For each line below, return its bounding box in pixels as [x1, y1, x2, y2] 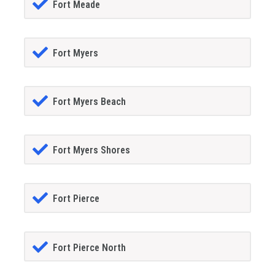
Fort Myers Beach [52, 96, 126, 108]
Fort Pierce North [52, 241, 126, 254]
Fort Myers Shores [52, 144, 130, 157]
